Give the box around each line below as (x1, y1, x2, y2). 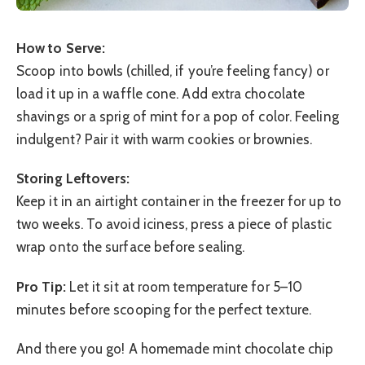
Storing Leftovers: (16, 170, 130, 187)
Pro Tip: (16, 278, 66, 295)
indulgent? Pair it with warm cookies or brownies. (16, 131, 313, 148)
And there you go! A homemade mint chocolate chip (16, 341, 334, 358)
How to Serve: (16, 40, 106, 57)
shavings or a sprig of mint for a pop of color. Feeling (16, 108, 339, 125)
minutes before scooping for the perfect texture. (16, 301, 312, 318)
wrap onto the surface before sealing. (16, 239, 245, 256)
